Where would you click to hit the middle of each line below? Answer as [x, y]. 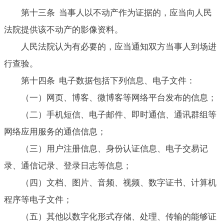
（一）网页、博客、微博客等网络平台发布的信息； [119, 97]
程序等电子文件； [38, 199]
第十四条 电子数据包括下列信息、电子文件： [108, 80]
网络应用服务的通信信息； [55, 131]
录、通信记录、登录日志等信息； [68, 165]
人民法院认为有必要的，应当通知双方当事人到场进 [119, 46]
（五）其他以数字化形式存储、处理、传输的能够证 [119, 216]
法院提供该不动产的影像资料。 [63, 29]
